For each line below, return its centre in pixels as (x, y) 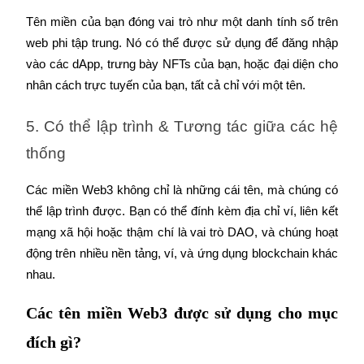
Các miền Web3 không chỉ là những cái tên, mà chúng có (182, 191)
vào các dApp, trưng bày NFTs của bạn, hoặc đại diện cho (182, 65)
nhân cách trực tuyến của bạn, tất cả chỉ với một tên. (166, 86)
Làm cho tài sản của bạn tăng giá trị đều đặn (152, 227)
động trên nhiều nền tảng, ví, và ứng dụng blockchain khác (182, 254)
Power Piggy (72, 199)
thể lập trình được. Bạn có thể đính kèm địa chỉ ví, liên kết (182, 212)
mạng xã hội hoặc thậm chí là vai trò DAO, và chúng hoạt (182, 233)
